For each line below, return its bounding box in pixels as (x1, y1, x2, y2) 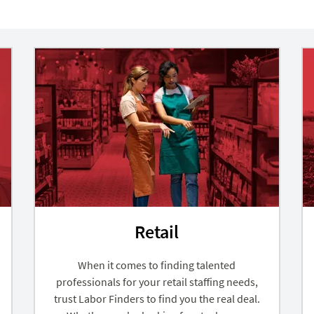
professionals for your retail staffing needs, (55, 274, 258, 289)
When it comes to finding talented (78, 257, 236, 272)
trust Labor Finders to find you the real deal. (53, 291, 260, 306)
